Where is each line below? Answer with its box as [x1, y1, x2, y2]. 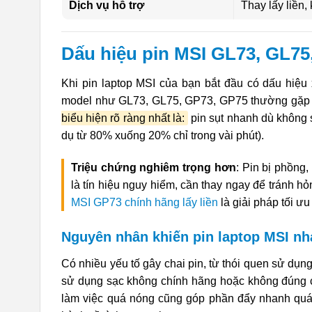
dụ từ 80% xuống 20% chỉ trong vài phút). [61, 130, 264, 142]
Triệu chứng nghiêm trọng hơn [71, 161, 236, 173]
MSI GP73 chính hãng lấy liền [71, 196, 218, 208]
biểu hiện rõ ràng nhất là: [61, 112, 185, 125]
